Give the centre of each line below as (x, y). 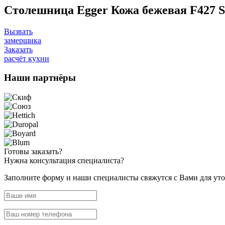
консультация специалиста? (77, 161)
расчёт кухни (27, 58)
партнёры (54, 78)
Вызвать (18, 31)
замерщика (23, 40)
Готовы (18, 152)
